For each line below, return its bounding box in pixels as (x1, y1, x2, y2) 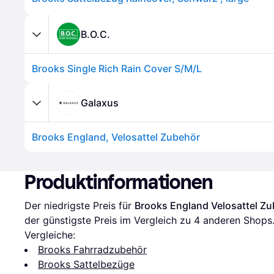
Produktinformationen (24, 171, 213, 194)
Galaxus (81, 96, 119, 109)
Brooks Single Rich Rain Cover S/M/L (32, 62, 202, 75)
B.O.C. (81, 28, 110, 40)
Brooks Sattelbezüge (38, 258, 135, 270)
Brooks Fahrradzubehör (38, 243, 147, 256)
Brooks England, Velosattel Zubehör (32, 131, 200, 143)
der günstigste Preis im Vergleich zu (24, 214, 194, 226)
